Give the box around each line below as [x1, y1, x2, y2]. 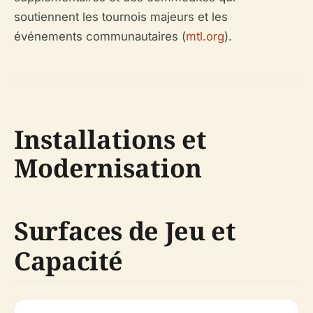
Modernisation [14, 151, 202, 186]
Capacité [14, 244, 124, 279]
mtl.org [186, 29, 224, 44]
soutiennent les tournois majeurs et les [14, 10, 228, 24]
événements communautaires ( [14, 29, 186, 44]
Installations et [14, 122, 207, 157]
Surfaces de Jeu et [14, 214, 236, 249]
